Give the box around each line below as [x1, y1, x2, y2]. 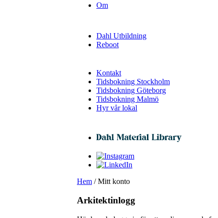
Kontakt [96, 69, 121, 77]
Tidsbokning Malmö [96, 95, 159, 104]
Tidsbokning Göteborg [96, 86, 166, 95]
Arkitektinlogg [77, 195, 135, 206]
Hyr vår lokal [96, 104, 137, 112]
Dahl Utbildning [96, 32, 146, 40]
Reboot [96, 40, 119, 49]
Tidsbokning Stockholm [96, 77, 170, 86]
